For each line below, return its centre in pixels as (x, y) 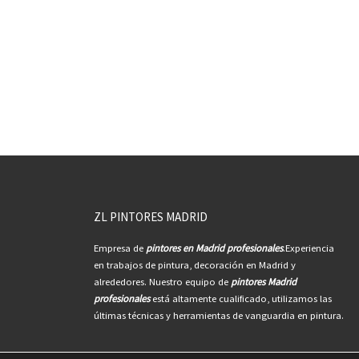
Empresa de (120, 248)
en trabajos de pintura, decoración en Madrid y (195, 265)
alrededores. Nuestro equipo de (162, 282)
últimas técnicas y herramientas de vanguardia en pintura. (219, 316)
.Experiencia (309, 248)
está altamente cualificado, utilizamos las (241, 299)
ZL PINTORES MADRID (151, 217)
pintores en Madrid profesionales (214, 248)
